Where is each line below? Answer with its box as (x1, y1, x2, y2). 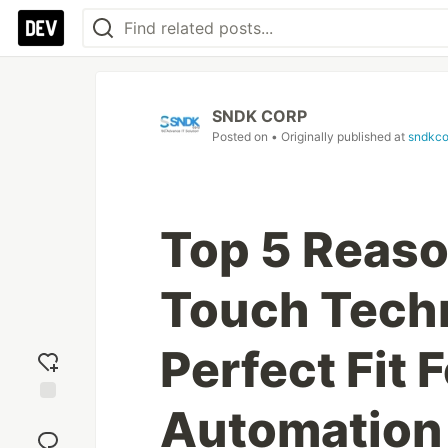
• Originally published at (271, 129, 408, 144)
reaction (21, 424, 75, 442)
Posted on (212, 129, 271, 144)
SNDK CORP (212, 106, 307, 126)
